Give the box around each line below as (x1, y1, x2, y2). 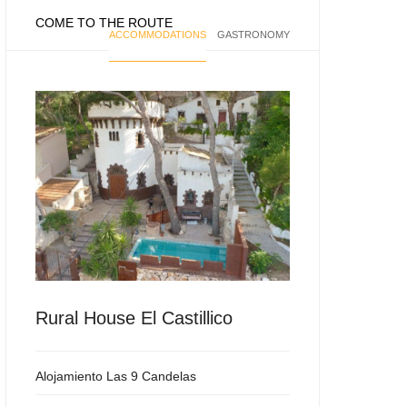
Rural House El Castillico (35, 308, 233, 329)
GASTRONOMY (216, 28, 290, 40)
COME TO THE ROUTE (35, 15, 174, 31)
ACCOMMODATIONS (109, 28, 207, 40)
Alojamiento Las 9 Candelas (35, 368, 197, 383)
